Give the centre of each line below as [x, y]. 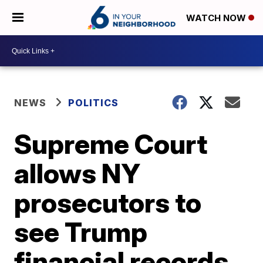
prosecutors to [108, 203]
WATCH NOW [217, 18]
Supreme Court [111, 144]
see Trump [81, 232]
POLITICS [94, 103]
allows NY [77, 173]
